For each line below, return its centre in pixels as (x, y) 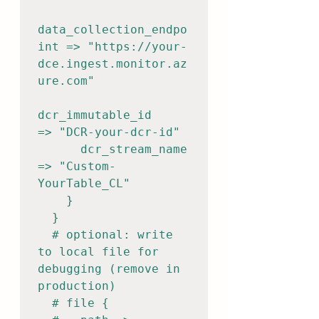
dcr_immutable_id (95, 115)
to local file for (98, 252)
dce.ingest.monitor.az (113, 64)
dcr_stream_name (59, 149)
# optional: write (45, 235)
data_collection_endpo (113, 30)
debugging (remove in (109, 269)
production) (77, 286)
